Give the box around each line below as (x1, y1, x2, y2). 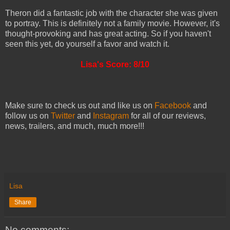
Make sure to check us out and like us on (5, 101, 155, 110)
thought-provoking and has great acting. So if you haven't (5, 29, 211, 38)
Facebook (155, 101, 191, 110)
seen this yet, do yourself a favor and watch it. (5, 39, 169, 48)
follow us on (5, 111, 51, 120)
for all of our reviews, (129, 111, 206, 120)
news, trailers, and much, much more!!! (5, 121, 144, 130)
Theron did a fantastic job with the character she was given (5, 8, 218, 17)
